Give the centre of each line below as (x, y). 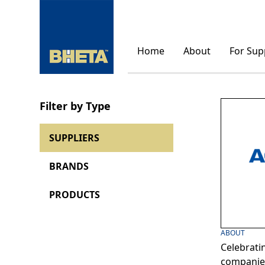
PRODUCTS (75, 195)
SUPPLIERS (75, 138)
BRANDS (69, 166)
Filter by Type (75, 106)
